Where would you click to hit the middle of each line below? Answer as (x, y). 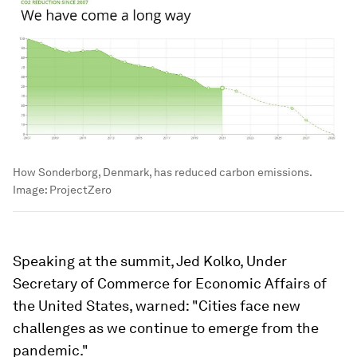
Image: (31, 189)
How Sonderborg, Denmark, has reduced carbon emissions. (162, 172)
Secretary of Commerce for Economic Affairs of (170, 283)
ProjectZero (80, 189)
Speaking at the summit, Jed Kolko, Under (150, 261)
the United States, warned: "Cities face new (157, 305)
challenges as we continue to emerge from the (166, 328)
